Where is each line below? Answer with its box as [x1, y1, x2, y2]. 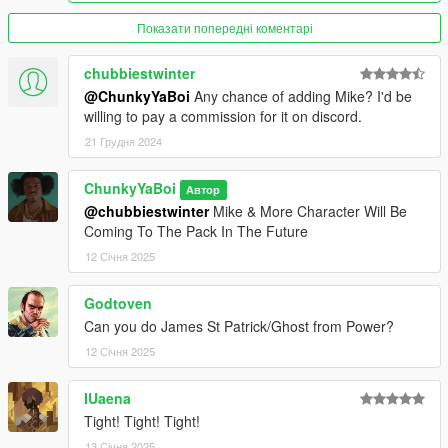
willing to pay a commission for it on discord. [84, 105, 362, 126]
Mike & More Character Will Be [209, 200, 407, 221]
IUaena [84, 387, 131, 408]
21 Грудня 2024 [85, 132, 162, 149]
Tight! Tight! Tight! [84, 410, 200, 431]
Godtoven [84, 292, 152, 313]
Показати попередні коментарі [136, 18, 313, 36]
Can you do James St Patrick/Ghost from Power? [84, 315, 394, 336]
